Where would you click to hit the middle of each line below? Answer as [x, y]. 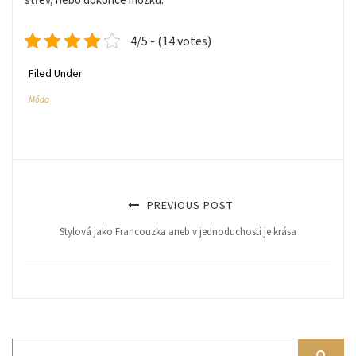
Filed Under [56, 73]
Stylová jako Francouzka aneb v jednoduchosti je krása [178, 231]
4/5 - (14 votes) [170, 40]
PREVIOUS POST [188, 205]
